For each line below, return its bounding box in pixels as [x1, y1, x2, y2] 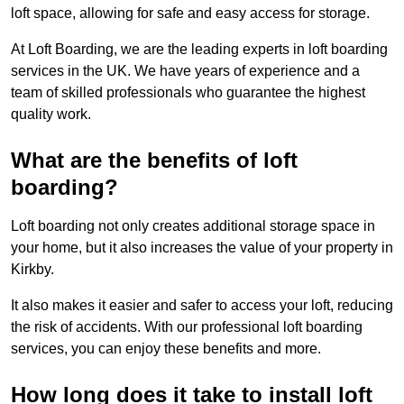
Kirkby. [11, 262, 54, 278]
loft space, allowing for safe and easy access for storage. [11, 5, 370, 22]
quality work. [11, 106, 91, 123]
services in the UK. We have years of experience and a [11, 63, 360, 79]
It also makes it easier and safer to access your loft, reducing [11, 298, 393, 314]
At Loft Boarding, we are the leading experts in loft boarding [11, 41, 388, 58]
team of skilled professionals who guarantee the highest [11, 85, 365, 101]
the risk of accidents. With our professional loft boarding [11, 319, 363, 335]
